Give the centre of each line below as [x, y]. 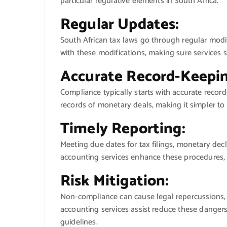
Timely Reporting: [123, 129]
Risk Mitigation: [115, 181]
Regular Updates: [120, 24]
